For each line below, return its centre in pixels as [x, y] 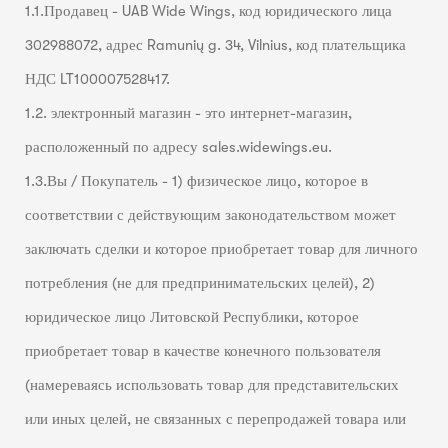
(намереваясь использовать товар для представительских [211, 385]
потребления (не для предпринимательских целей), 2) [199, 283]
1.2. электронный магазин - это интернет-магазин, [188, 113]
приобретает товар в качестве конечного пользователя [202, 351]
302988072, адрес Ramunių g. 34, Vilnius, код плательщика [215, 45]
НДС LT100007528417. [97, 79]
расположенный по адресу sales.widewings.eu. [178, 147]
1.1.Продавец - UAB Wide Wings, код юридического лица [208, 11]
